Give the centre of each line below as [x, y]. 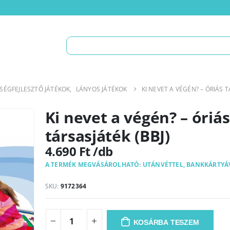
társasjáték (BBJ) [107, 136]
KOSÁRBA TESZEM [166, 223]
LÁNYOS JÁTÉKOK [101, 89]
